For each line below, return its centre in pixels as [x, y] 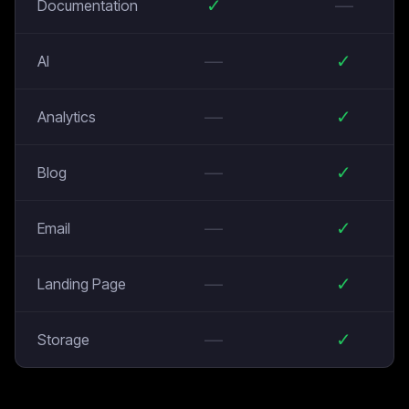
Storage [63, 340]
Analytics [67, 117]
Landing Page [82, 284]
